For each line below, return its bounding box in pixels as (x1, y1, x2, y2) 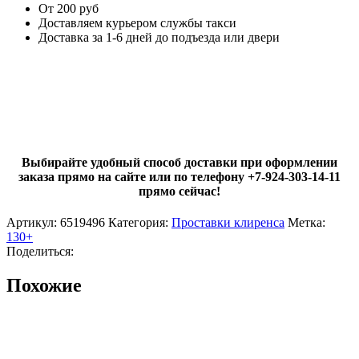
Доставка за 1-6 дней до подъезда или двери (38, 30, 280, 44)
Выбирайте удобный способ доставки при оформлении (22, 155, 337, 170)
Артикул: (6, 216, 60, 230)
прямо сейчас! (139, 184, 220, 199)
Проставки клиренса (171, 216, 284, 230)
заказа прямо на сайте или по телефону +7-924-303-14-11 (18, 170, 341, 184)
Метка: (288, 216, 325, 230)
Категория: (108, 216, 168, 230)
